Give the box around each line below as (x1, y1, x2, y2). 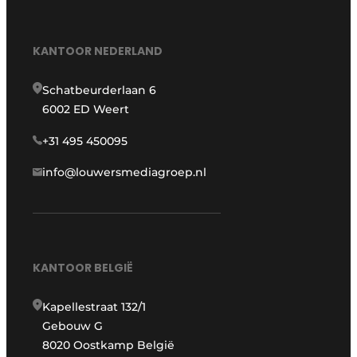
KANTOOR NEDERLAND (33, 43, 163, 60)
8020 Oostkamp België (42, 338, 175, 353)
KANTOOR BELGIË (33, 260, 134, 277)
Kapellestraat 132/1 (42, 300, 147, 315)
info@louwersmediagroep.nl (42, 165, 207, 180)
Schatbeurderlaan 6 (42, 83, 157, 98)
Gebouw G (42, 319, 104, 334)
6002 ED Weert (42, 102, 130, 117)
